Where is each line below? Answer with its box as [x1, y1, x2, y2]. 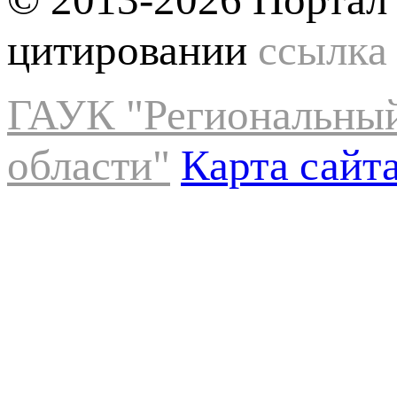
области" [7, 140, 170, 190]
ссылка [258, 25, 387, 74]
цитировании [7, 25, 258, 74]
